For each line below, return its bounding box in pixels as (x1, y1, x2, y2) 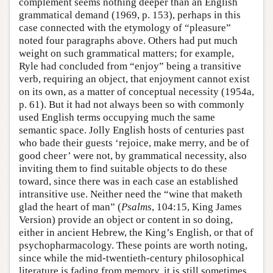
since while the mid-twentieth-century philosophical (19, 252, 244, 264)
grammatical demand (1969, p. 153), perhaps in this (19, 9, 241, 21)
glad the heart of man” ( (19, 201, 121, 213)
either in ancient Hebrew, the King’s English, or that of (19, 227, 253, 239)
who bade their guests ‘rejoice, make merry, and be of (19, 137, 249, 149)
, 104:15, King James (152, 201, 242, 213)
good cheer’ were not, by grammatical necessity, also (19, 150, 247, 162)
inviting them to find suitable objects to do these (19, 163, 227, 175)
